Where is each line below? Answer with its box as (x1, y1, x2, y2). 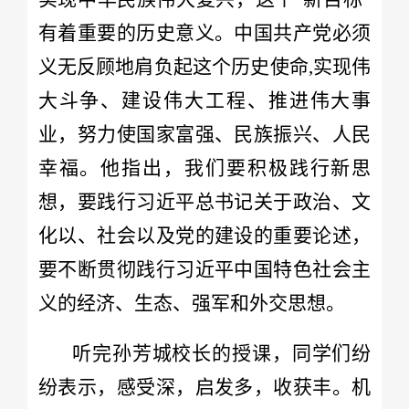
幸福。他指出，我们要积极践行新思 (37, 156, 372, 179)
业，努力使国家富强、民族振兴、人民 (37, 122, 372, 145)
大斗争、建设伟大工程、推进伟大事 (37, 89, 372, 111)
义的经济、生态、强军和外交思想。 (37, 291, 345, 314)
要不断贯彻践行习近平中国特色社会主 (37, 257, 372, 280)
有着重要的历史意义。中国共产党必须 (37, 21, 372, 44)
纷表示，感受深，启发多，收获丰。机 (37, 375, 372, 398)
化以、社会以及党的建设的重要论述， (37, 224, 372, 246)
